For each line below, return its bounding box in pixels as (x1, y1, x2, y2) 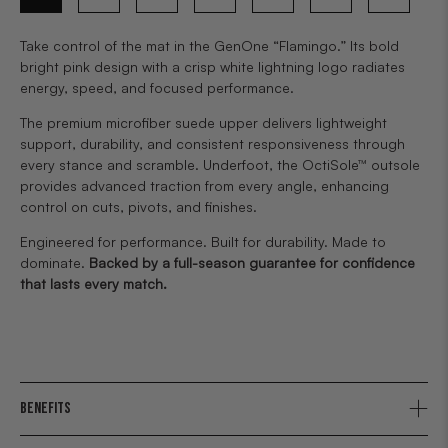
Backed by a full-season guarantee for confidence (89, 253, 415, 271)
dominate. (20, 253, 89, 271)
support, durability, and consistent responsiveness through (20, 134, 405, 152)
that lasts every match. (20, 274, 167, 292)
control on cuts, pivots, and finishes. (20, 197, 257, 215)
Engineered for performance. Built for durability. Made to (20, 232, 386, 250)
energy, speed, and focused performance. (20, 78, 294, 96)
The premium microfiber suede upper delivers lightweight (20, 113, 387, 131)
